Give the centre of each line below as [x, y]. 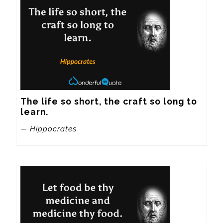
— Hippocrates [49, 129]
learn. [34, 111]
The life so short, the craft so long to [109, 101]
